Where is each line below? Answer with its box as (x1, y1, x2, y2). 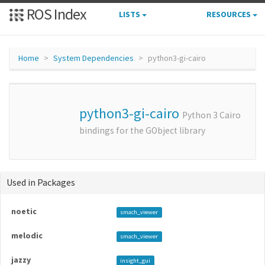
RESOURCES (206, 9, 253, 20)
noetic (11, 206, 37, 216)
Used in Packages (7, 176, 75, 188)
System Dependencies (53, 53, 134, 63)
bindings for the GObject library (79, 125, 205, 136)
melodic (11, 230, 43, 241)
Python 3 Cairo (182, 109, 241, 121)
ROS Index (24, 4, 86, 24)
